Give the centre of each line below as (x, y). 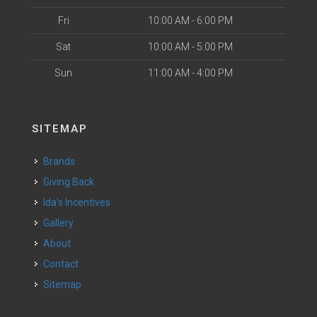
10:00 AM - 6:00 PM (190, 21)
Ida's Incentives (78, 202)
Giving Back (72, 182)
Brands (62, 161)
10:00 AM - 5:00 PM (190, 47)
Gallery (62, 223)
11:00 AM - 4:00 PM (190, 73)
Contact (64, 264)
